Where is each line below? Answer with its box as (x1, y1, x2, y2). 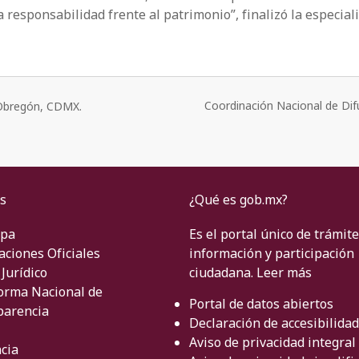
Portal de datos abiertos (189, 294, 333, 313)
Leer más (256, 263, 312, 281)
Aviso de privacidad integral (189, 333, 356, 351)
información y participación (189, 244, 354, 262)
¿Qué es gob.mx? (189, 190, 288, 208)
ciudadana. (189, 263, 256, 281)
